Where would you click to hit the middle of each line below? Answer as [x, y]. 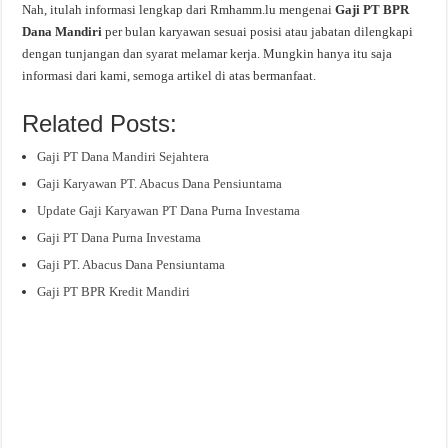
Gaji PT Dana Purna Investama [119, 237]
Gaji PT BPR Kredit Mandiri [114, 291]
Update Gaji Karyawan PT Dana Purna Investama [169, 210]
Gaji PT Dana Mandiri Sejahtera [123, 156]
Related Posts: [100, 123]
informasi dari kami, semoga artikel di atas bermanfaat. [169, 75]
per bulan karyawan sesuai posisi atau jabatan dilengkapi [259, 31]
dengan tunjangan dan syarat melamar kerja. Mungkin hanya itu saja [207, 53]
